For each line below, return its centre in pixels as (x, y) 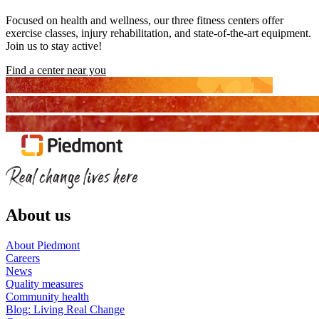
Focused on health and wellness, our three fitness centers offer (145, 21)
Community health (47, 297)
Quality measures (45, 284)
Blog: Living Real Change (65, 310)
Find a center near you (56, 70)
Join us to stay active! (54, 46)
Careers (23, 258)
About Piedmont (43, 246)
